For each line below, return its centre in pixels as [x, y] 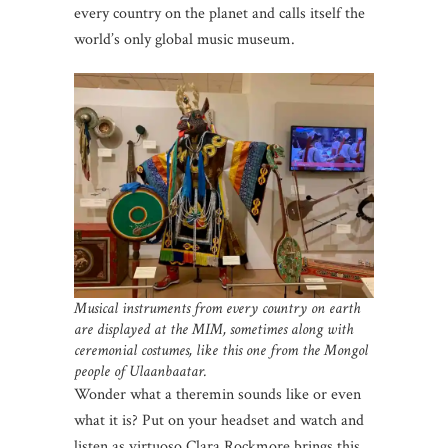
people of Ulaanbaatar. [140, 372]
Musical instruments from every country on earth [217, 309]
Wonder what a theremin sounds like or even [217, 395]
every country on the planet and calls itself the [219, 14]
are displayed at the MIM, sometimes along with [213, 330]
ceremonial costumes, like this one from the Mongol [221, 351]
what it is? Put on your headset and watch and [219, 421]
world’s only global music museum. [184, 40]
